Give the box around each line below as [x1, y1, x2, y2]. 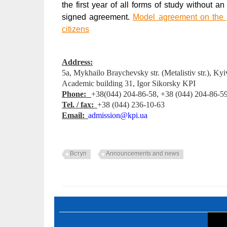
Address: [62, 57, 93, 66]
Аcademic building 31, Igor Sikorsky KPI [62, 79, 196, 88]
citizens [62, 24, 89, 33]
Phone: [62, 89, 86, 98]
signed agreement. [62, 12, 133, 21]
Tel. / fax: [62, 100, 94, 109]
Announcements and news [106, 149, 179, 157]
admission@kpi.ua [88, 110, 147, 120]
